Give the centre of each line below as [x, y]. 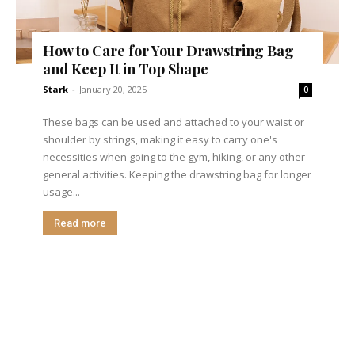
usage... [62, 191]
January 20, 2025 [113, 89]
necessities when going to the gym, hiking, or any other [174, 157]
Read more [80, 223]
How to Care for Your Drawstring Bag [169, 50]
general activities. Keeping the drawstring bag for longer [177, 174]
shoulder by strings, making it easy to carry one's [160, 139]
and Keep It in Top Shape [126, 69]
